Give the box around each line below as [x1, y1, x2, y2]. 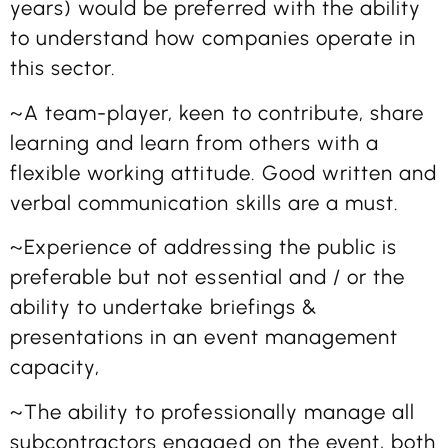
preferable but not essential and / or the [10, 265, 405, 290]
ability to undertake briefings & [10, 295, 318, 320]
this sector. [10, 56, 117, 81]
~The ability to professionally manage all [10, 399, 415, 424]
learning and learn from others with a [10, 130, 379, 155]
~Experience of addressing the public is [10, 235, 397, 260]
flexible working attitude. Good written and [10, 160, 438, 185]
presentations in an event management [10, 325, 398, 350]
